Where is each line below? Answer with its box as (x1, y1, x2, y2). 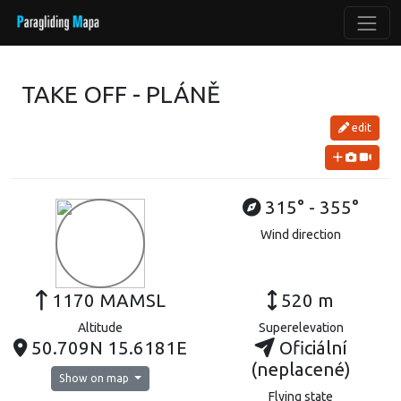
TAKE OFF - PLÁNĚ (21, 81, 220, 107)
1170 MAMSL (47, 290, 166, 311)
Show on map (59, 372, 132, 384)
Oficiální (275, 337, 347, 358)
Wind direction (260, 227, 341, 242)
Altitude (78, 320, 123, 335)
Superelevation (258, 320, 344, 335)
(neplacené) (251, 359, 351, 380)
